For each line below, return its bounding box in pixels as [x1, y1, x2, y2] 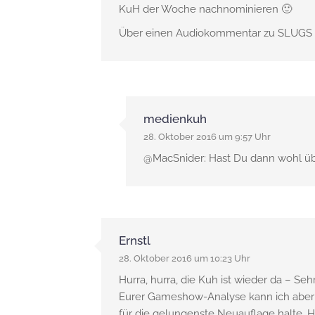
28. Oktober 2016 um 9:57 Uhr [143, 131, 271, 142]
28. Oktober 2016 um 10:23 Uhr [118, 253, 250, 264]
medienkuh [143, 112, 207, 126]
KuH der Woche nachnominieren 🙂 [118, 3, 292, 15]
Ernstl [118, 233, 150, 247]
